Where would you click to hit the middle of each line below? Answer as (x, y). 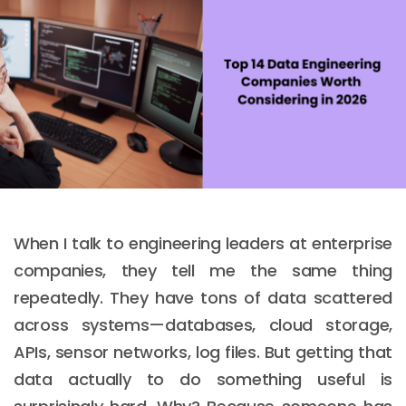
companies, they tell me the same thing (203, 270)
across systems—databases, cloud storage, (203, 324)
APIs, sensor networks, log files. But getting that (203, 352)
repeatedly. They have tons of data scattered (203, 297)
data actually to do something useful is (203, 379)
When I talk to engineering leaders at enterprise (203, 243)
